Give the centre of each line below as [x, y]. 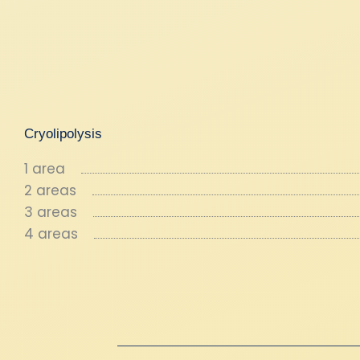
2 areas [50, 190]
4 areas [51, 234]
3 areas [51, 212]
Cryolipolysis [63, 134]
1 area [45, 169]
